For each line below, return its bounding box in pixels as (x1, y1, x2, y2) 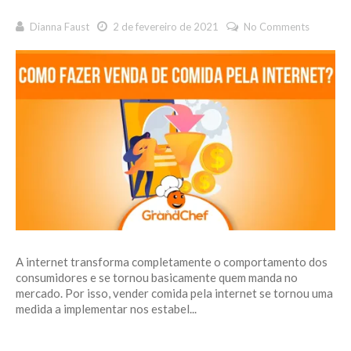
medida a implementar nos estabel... (16, 301, 197, 316)
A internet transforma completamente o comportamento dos (16, 254, 327, 269)
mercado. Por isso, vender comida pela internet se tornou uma (16, 285, 333, 300)
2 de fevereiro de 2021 (110, 20, 219, 33)
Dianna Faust (30, 20, 89, 33)
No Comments (244, 20, 309, 33)
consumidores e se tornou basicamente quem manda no (16, 270, 298, 284)
